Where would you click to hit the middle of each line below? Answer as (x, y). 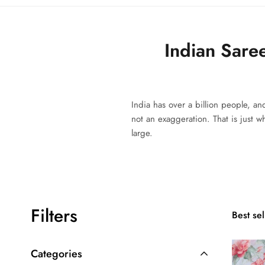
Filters (54, 216)
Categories (56, 254)
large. (142, 133)
